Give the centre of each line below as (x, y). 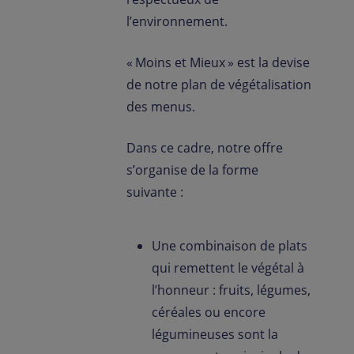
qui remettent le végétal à (228, 268)
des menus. (161, 107)
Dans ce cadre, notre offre (205, 148)
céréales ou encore (209, 312)
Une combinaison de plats (230, 246)
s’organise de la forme (192, 170)
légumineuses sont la (215, 334)
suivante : (155, 192)
